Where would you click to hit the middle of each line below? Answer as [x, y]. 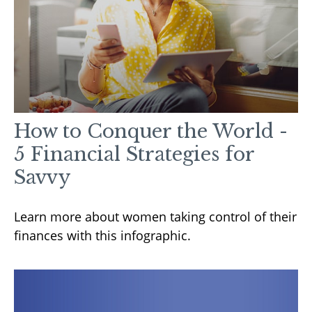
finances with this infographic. [102, 235]
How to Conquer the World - [151, 131]
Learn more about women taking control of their [155, 216]
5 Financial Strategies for [134, 154]
